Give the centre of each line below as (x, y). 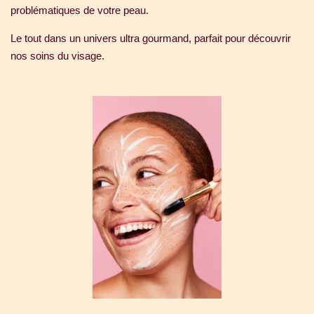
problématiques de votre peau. (80, 11)
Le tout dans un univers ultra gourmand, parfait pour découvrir (151, 39)
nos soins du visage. (57, 56)
